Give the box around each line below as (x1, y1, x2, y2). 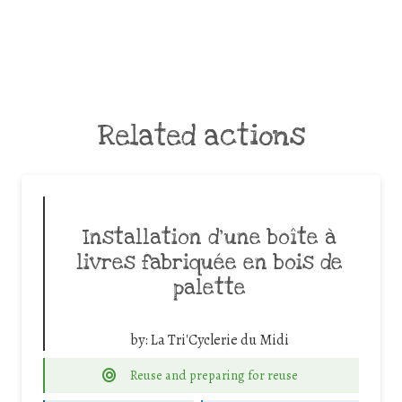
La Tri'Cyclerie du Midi (150, 329, 289, 350)
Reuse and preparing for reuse (130, 365, 299, 384)
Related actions (97, 118, 305, 153)
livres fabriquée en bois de (75, 249, 343, 276)
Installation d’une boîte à (82, 223, 336, 251)
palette (172, 274, 246, 301)
